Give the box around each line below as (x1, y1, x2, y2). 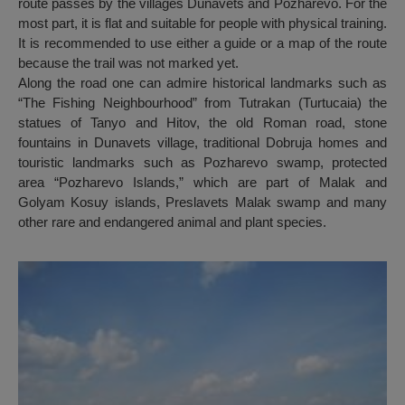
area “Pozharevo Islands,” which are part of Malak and (18, 174, 387, 191)
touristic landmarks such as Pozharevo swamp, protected (18, 155, 387, 171)
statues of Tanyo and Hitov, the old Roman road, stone (18, 115, 387, 131)
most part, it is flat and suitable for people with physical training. (18, 15, 387, 32)
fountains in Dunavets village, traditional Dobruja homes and (18, 135, 387, 151)
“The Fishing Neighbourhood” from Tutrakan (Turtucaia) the (18, 95, 387, 111)
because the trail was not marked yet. (18, 55, 239, 71)
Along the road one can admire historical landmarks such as (18, 75, 387, 91)
